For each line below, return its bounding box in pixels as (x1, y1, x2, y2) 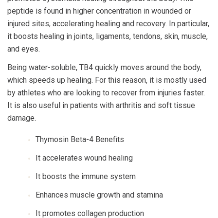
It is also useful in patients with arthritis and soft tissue (7, 101, 195, 110)
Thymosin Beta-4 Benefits (36, 135, 124, 144)
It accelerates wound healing (36, 153, 133, 163)
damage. (7, 113, 36, 123)
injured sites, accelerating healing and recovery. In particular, (7, 19, 209, 28)
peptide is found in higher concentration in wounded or (7, 6, 191, 16)
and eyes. (7, 44, 40, 54)
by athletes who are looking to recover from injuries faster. (7, 88, 205, 97)
